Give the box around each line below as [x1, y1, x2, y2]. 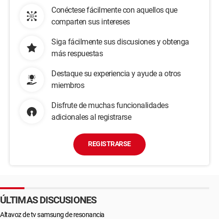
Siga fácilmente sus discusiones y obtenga [51, 37, 189, 46]
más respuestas [51, 49, 103, 58]
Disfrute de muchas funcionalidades [51, 101, 168, 110]
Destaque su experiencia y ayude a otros [51, 69, 181, 78]
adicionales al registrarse [51, 112, 131, 122]
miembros [51, 81, 84, 90]
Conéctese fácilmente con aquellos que [51, 5, 177, 15]
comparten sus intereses [51, 17, 130, 26]
